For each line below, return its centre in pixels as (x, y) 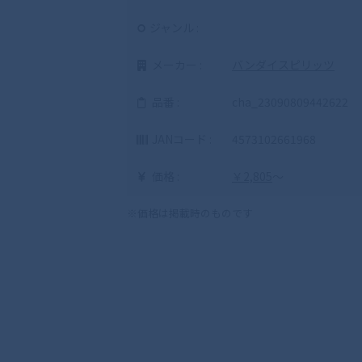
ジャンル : (174, 27)
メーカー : (175, 64)
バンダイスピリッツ (283, 64)
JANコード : (180, 139)
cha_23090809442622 (290, 101)
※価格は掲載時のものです (190, 213)
